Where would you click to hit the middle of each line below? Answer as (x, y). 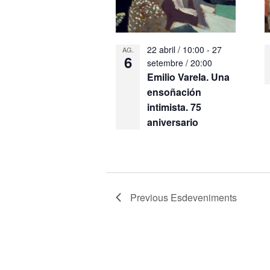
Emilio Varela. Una (189, 77)
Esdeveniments (204, 197)
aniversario (173, 122)
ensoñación (174, 92)
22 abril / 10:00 (176, 49)
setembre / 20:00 (180, 63)
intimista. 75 (174, 107)
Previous (151, 197)
